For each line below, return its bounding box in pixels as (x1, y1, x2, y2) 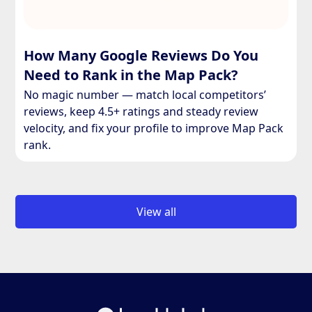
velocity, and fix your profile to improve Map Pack (24, 120, 284, 136)
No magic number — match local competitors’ (24, 87, 267, 103)
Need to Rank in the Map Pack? (24, 65, 239, 85)
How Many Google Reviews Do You (24, 46, 259, 65)
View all (136, 204, 176, 220)
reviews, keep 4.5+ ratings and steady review (24, 104, 259, 120)
